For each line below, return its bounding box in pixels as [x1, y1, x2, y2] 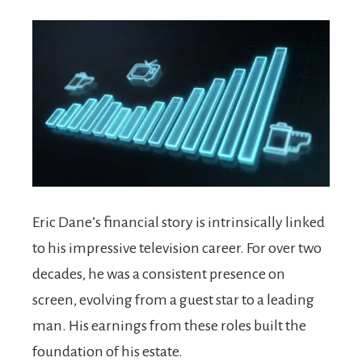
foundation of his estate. [32, 343, 183, 360]
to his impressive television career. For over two [32, 239, 322, 256]
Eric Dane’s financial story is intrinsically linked [32, 213, 325, 230]
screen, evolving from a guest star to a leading [32, 291, 314, 308]
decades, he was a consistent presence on [32, 265, 285, 282]
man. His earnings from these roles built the [32, 317, 306, 334]
